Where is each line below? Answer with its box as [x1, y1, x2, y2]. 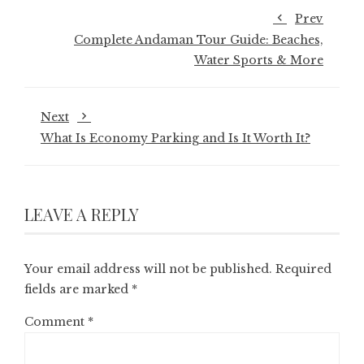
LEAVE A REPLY [24, 202, 139, 225]
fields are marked [24, 281, 132, 297]
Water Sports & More [194, 52, 323, 67]
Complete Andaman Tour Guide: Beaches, [74, 32, 323, 47]
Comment [24, 314, 88, 329]
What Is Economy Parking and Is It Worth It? [41, 130, 310, 145]
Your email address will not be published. [24, 261, 272, 276]
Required [275, 261, 331, 276]
